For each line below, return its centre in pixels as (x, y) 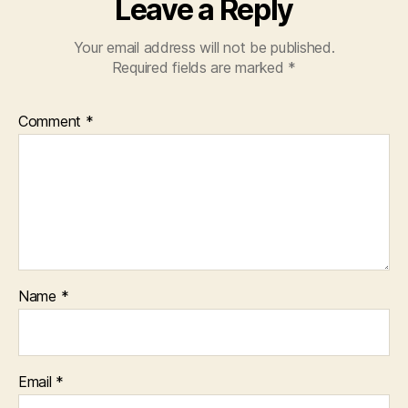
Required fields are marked (200, 68)
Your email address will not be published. (204, 48)
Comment (52, 122)
